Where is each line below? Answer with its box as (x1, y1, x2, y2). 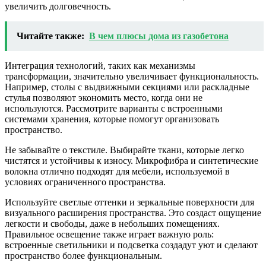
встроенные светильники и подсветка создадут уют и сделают (5, 239, 258, 250)
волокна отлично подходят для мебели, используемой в (5, 166, 230, 176)
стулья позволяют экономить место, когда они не (5, 92, 202, 103)
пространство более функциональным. (5, 250, 162, 261)
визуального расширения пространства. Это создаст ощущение (5, 207, 261, 218)
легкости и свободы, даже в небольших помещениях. (5, 218, 220, 229)
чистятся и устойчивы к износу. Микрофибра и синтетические (5, 155, 258, 166)
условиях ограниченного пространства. (5, 176, 166, 187)
